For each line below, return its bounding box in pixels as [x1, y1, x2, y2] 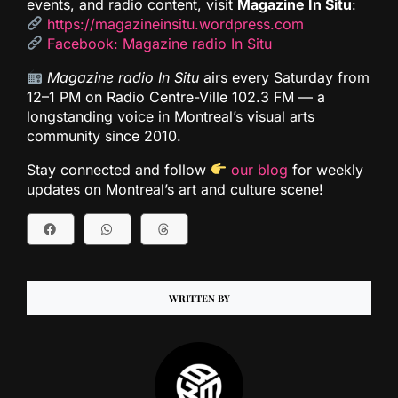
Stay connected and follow [27, 160, 211, 179]
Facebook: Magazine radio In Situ [47, 34, 273, 52]
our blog [231, 160, 289, 179]
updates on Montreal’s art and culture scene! [27, 179, 323, 198]
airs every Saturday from [199, 68, 370, 86]
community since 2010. [27, 126, 181, 145]
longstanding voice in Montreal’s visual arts [27, 107, 314, 125]
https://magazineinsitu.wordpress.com [47, 14, 305, 33]
